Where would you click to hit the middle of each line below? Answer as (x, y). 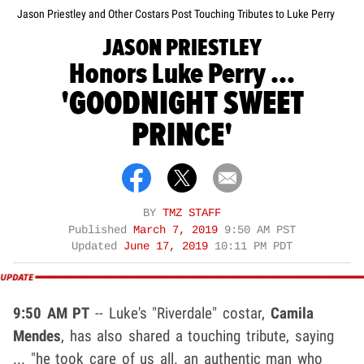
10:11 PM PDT (253, 247)
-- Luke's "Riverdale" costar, (180, 314)
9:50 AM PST (260, 231)
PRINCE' (182, 136)
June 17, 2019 (169, 247)
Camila (292, 314)
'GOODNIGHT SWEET (182, 104)
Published (101, 231)
